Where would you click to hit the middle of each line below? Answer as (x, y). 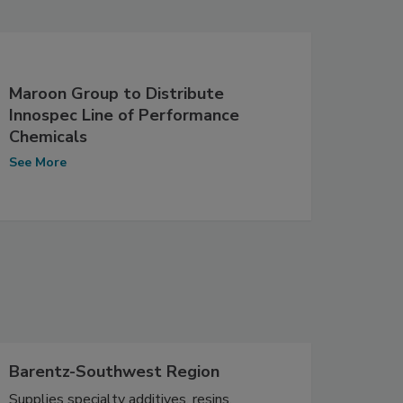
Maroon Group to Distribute (116, 93)
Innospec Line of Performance (124, 115)
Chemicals (48, 136)
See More (37, 162)
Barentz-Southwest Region (114, 371)
